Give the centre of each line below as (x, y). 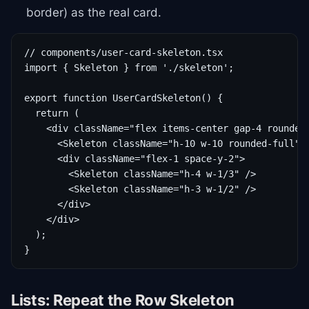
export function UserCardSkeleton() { (123, 98)
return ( (52, 113)
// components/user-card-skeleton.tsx (123, 52)
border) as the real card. (94, 12)
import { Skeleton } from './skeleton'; (129, 68)
